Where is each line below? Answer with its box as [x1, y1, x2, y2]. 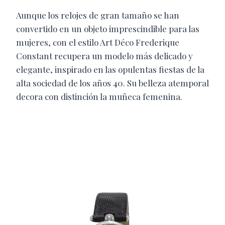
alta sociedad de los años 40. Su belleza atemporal [16, 77, 209, 89]
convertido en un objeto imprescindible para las [16, 23, 199, 35]
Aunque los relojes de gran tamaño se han [16, 10, 179, 21]
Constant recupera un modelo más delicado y [16, 50, 193, 62]
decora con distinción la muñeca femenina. [16, 91, 182, 102]
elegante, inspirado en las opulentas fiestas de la [16, 64, 204, 75]
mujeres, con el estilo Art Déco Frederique [16, 37, 179, 48]
